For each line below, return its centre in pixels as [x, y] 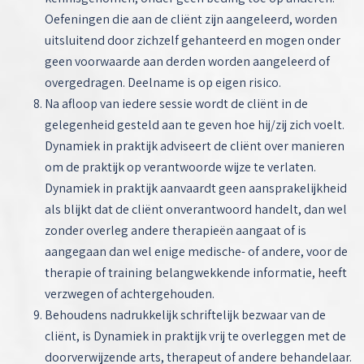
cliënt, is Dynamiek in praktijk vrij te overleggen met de [195, 336]
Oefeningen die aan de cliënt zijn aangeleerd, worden [191, 19]
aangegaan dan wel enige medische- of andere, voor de [196, 251]
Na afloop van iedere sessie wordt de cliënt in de [176, 104]
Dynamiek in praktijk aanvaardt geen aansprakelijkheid [196, 188]
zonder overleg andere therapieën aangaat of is [175, 230]
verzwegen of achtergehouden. [130, 294]
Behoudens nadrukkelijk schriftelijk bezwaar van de [185, 315]
